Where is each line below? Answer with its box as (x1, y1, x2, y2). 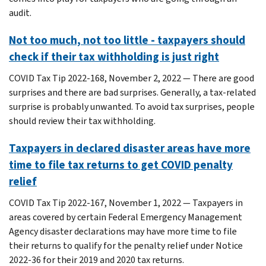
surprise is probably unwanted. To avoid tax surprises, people (9, 100, 255, 113)
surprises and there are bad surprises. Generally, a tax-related (9, 85, 256, 99)
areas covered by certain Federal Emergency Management (9, 210, 242, 223)
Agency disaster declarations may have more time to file (9, 224, 237, 237)
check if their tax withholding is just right (9, 49, 219, 64)
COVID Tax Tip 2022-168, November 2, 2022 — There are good (9, 71, 254, 84)
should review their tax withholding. (9, 114, 156, 127)
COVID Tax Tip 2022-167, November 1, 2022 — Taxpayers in (9, 196, 243, 209)
